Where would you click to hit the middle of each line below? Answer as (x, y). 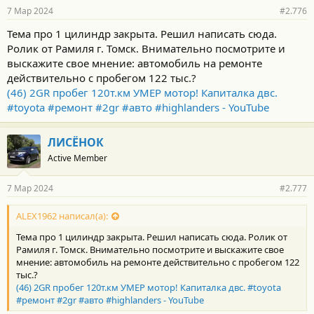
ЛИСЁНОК (76, 142)
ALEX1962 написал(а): (62, 216)
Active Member (77, 158)
